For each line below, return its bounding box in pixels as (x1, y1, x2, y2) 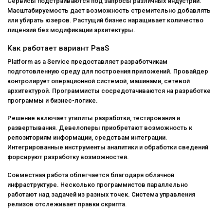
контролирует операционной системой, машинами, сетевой (7, 77, 190, 85)
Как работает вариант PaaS (7, 43, 109, 53)
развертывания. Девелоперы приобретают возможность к (7, 124, 192, 132)
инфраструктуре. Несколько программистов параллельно (7, 181, 188, 189)
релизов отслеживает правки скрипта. (7, 200, 127, 208)
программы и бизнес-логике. (7, 96, 98, 104)
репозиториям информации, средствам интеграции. (7, 134, 167, 142)
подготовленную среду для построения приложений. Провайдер (7, 67, 208, 75)
